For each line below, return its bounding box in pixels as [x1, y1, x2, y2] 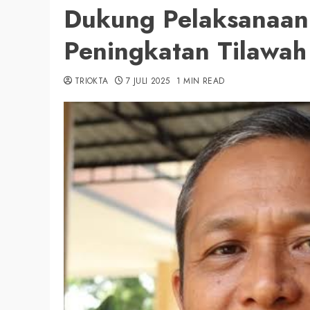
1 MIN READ [176, 74, 225, 87]
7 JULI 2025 [126, 74, 170, 87]
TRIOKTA [75, 74, 109, 87]
